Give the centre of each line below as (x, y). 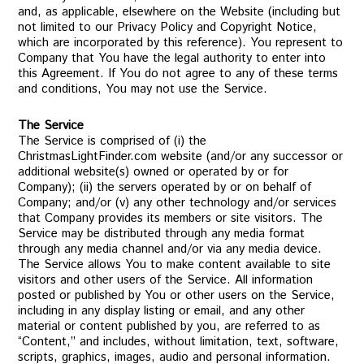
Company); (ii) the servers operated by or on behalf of (165, 187)
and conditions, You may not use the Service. (143, 89)
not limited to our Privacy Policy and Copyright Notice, (168, 27)
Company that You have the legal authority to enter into (172, 58)
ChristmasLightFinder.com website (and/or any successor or (181, 156)
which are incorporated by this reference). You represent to (181, 43)
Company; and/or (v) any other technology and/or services (178, 203)
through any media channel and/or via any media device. (170, 249)
